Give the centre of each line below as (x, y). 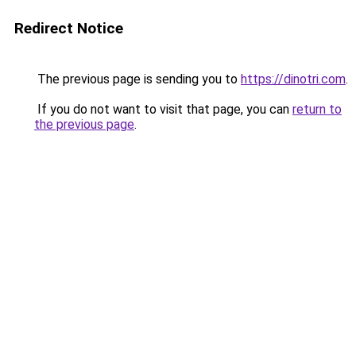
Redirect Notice (69, 28)
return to (317, 109)
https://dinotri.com (293, 79)
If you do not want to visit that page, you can (163, 109)
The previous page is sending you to (137, 79)
